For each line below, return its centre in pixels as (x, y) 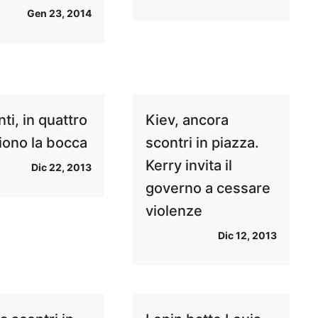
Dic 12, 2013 (247, 235)
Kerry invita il (188, 165)
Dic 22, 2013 (61, 167)
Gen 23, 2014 (59, 13)
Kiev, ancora (187, 120)
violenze (174, 211)
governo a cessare (208, 188)
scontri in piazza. (202, 143)
